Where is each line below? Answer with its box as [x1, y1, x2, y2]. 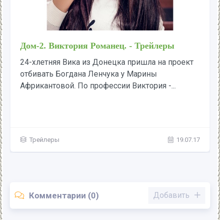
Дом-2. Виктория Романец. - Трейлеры [20, 41, 174, 51]
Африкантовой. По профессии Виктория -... [20, 81, 176, 91]
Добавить [153, 191, 190, 200]
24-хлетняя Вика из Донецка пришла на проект [20, 57, 193, 67]
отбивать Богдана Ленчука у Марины [20, 69, 157, 79]
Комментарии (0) [29, 190, 99, 200]
